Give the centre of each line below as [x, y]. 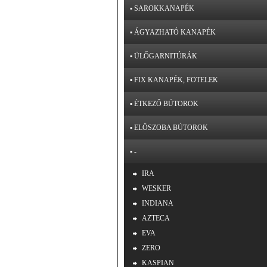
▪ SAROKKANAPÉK [162, 8]
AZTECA [156, 218]
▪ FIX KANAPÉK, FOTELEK [174, 80]
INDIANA [158, 203]
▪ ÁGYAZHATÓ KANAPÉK [173, 32]
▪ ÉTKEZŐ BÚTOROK [164, 104]
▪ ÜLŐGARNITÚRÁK [164, 56]
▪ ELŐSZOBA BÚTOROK [169, 128]
